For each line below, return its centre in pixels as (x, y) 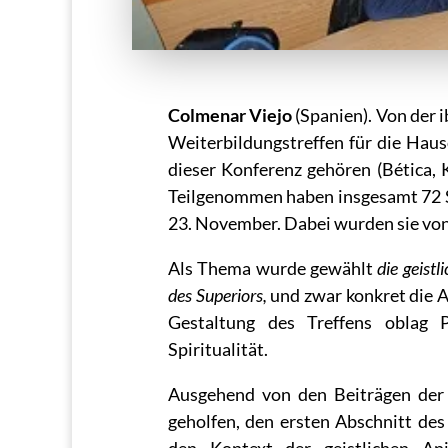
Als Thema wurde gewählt (273, 268)
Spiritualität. (218, 349)
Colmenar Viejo (230, 115)
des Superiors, (217, 295)
